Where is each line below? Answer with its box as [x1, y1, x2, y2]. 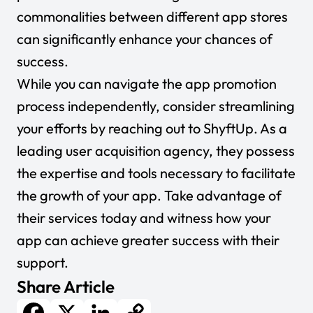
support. [17, 254, 68, 271]
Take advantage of [164, 187, 282, 204]
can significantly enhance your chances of [17, 30, 272, 48]
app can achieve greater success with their [17, 231, 279, 249]
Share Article [17, 276, 115, 297]
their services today [17, 209, 137, 226]
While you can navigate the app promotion [17, 75, 277, 92]
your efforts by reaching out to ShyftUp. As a [17, 119, 287, 137]
